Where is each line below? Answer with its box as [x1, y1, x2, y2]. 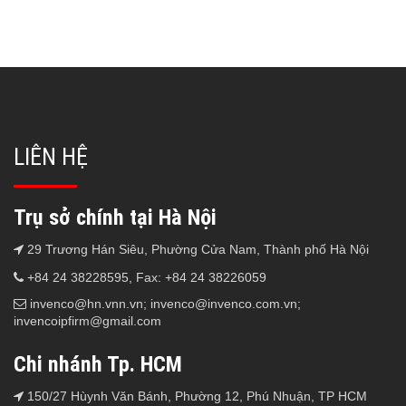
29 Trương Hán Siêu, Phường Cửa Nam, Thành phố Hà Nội [24, 242, 369, 256]
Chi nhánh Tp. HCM [14, 352, 182, 377]
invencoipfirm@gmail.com [14, 314, 161, 328]
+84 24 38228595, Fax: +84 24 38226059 [24, 270, 266, 285]
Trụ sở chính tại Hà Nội [14, 205, 217, 230]
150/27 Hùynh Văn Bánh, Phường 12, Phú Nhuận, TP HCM [24, 389, 367, 403]
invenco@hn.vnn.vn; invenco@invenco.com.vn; [26, 296, 301, 311]
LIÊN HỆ [14, 143, 88, 170]
